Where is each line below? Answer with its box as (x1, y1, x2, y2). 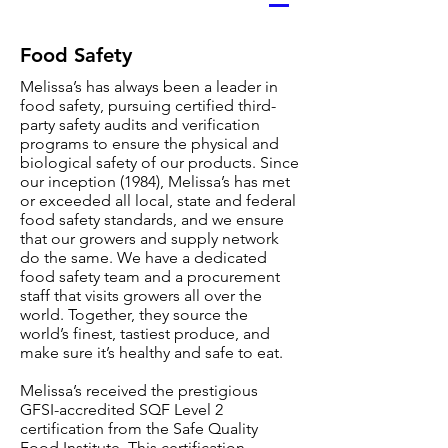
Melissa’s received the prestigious (20, 380, 258, 400)
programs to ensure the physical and (20, 133, 279, 153)
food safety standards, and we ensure (20, 209, 284, 229)
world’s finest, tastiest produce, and (20, 323, 270, 343)
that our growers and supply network (20, 228, 279, 248)
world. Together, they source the (20, 304, 248, 324)
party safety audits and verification (20, 114, 260, 134)
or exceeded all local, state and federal (20, 190, 296, 210)
